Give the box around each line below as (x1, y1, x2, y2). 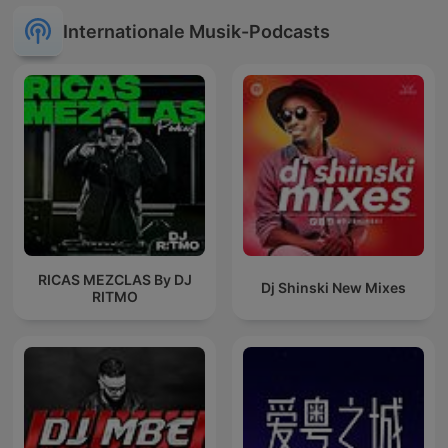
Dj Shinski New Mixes (261, 279, 406, 297)
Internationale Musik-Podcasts (63, 20, 330, 42)
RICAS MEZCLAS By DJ (37, 270, 192, 288)
